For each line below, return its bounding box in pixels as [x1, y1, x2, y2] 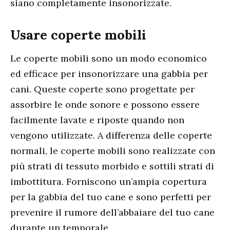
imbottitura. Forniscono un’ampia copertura [10, 175, 207, 187]
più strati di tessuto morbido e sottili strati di [10, 160, 214, 172]
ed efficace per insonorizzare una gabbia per [10, 67, 208, 80]
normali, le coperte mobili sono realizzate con [10, 144, 215, 157]
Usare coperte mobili [10, 26, 146, 43]
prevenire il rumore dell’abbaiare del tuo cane [10, 206, 215, 218]
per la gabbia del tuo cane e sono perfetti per [10, 190, 211, 203]
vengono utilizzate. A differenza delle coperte [10, 129, 212, 141]
